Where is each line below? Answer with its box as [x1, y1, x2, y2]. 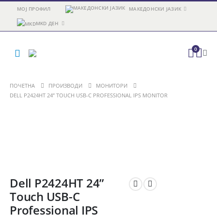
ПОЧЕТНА [10, 82, 35, 89]
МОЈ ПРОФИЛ [17, 5, 51, 12]
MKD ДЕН [35, 20, 59, 27]
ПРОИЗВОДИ [48, 82, 82, 89]
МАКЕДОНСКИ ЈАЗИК [129, 5, 182, 12]
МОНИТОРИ [96, 82, 127, 89]
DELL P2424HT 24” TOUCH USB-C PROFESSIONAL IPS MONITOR [10, 92, 168, 99]
